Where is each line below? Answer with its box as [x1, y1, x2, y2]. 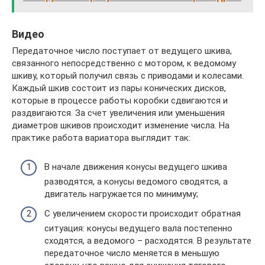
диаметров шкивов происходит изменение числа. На [12, 120, 230, 131]
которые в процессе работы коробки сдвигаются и [12, 95, 228, 106]
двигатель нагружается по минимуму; [44, 188, 198, 199]
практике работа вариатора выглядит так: [12, 132, 190, 143]
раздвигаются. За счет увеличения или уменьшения [12, 108, 225, 118]
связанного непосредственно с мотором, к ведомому [12, 58, 236, 69]
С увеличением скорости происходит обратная [44, 208, 241, 219]
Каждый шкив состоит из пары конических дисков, [12, 83, 226, 93]
